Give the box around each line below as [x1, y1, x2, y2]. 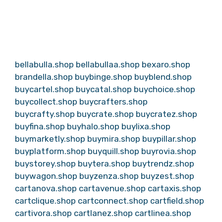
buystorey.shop [15, 159, 76, 168]
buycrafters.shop [79, 97, 148, 107]
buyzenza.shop [79, 171, 139, 181]
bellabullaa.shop [76, 59, 140, 69]
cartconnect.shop [78, 196, 148, 206]
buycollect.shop [15, 97, 77, 107]
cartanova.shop [15, 183, 77, 193]
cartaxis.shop [148, 183, 201, 193]
